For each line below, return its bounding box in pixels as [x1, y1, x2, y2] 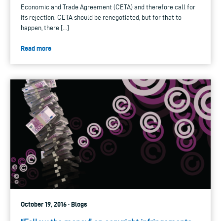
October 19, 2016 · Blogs [21, 200, 87, 209]
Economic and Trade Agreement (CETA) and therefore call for [21, 3, 195, 11]
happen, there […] [21, 24, 69, 32]
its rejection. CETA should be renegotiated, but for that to [21, 13, 182, 21]
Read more [21, 44, 51, 52]
